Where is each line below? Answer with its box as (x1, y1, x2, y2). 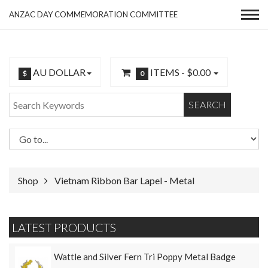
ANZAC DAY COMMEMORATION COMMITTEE (9, 10, 178, 19)
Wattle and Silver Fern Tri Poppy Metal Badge (54, 251, 236, 262)
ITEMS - (148, 66, 187, 78)
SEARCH (188, 99, 226, 110)
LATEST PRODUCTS (12, 220, 116, 234)
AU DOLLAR (31, 66, 86, 78)
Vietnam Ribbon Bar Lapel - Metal (54, 175, 194, 186)
